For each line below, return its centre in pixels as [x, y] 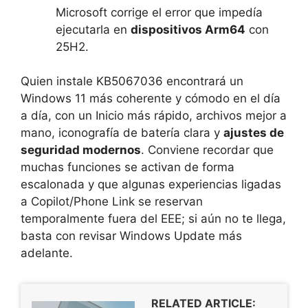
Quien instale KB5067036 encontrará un [132, 81]
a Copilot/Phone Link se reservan [112, 202]
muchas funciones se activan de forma [128, 167]
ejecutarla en [93, 29]
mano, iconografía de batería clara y [122, 133]
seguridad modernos [81, 150]
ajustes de [254, 133]
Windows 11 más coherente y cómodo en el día [151, 99]
